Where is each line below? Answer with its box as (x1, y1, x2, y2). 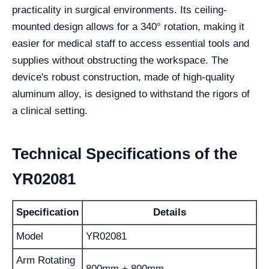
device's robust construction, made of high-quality (12, 71, 235, 83)
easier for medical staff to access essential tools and (12, 38, 249, 49)
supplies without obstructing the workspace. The (12, 55, 228, 66)
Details (153, 207, 186, 218)
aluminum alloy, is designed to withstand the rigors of (12, 88, 250, 100)
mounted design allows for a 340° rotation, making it (12, 21, 244, 32)
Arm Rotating (16, 255, 75, 266)
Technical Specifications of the (12, 145, 237, 163)
